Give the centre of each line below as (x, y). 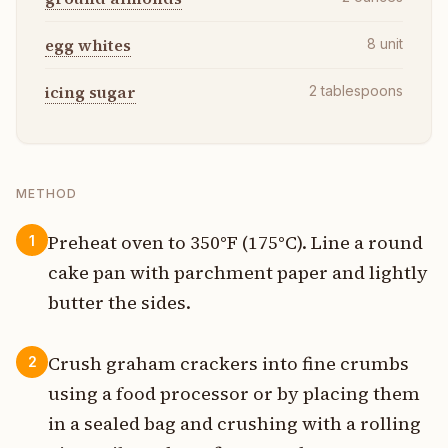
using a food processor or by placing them (234, 393)
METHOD (46, 194)
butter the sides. (119, 302)
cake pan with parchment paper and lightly (238, 272)
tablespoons (362, 90)
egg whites (88, 44)
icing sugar (90, 91)
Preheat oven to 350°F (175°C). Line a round (235, 242)
